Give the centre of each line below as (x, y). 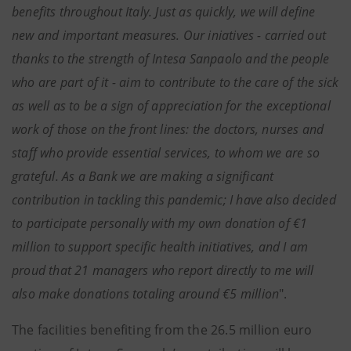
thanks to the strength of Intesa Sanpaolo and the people (171, 59)
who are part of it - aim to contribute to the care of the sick (175, 82)
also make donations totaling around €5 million (146, 294)
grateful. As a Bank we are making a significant (143, 176)
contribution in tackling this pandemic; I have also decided (174, 200)
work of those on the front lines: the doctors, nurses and (168, 129)
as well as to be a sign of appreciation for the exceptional (171, 106)
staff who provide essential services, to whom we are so (166, 153)
